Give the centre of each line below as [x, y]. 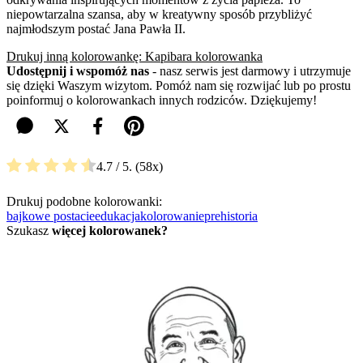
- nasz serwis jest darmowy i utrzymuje [250, 71]
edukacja [117, 216]
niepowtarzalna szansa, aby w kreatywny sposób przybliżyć [159, 15]
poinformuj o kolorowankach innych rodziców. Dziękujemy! [162, 100]
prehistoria [231, 216]
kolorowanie [172, 216]
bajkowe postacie [51, 216]
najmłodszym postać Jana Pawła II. [96, 29]
